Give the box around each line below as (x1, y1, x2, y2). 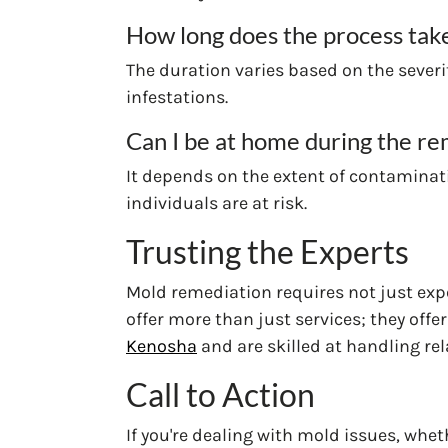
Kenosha (126, 334, 197, 357)
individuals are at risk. (126, 191, 307, 214)
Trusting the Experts (126, 231, 409, 271)
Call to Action (126, 374, 315, 414)
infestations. (126, 85, 228, 108)
